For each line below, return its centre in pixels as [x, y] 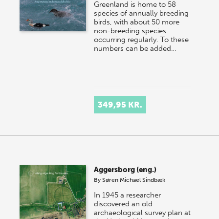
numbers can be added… [135, 48]
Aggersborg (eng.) [125, 169]
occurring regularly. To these [142, 39]
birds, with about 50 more [137, 22]
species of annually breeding [142, 13]
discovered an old [123, 204]
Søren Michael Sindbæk [134, 180]
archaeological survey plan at [142, 212]
